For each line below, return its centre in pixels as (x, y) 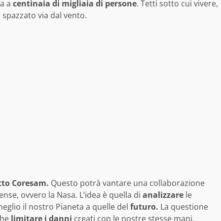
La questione (183, 206)
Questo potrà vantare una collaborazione (127, 183)
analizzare (163, 195)
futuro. (144, 206)
